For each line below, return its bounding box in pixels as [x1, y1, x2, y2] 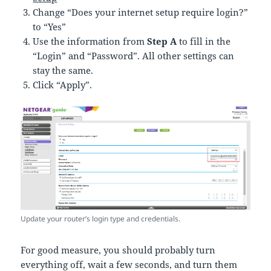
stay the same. [33, 64, 94, 77]
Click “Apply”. [33, 79, 93, 91]
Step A [147, 35, 177, 48]
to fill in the [177, 35, 231, 48]
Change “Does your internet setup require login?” [33, 6, 249, 19]
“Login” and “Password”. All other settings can [33, 50, 235, 62]
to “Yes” [33, 21, 67, 33]
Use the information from [33, 35, 148, 48]
